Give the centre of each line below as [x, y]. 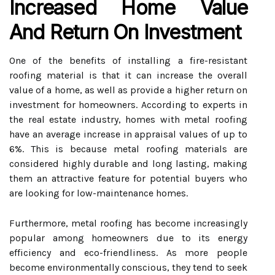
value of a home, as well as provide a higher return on [128, 90]
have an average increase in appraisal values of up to [128, 134]
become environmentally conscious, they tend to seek [128, 267]
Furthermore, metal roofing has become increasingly [128, 223]
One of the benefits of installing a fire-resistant [128, 60]
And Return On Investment [125, 32]
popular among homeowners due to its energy [128, 238]
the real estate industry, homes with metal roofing [128, 119]
